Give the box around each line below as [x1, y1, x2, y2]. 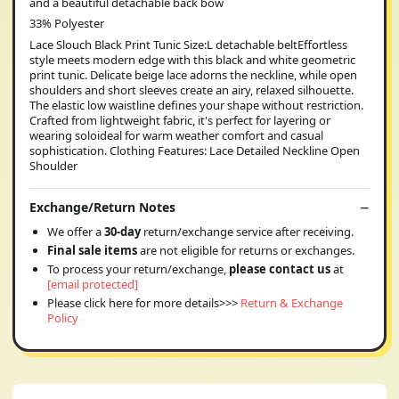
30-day [104, 224, 143, 240]
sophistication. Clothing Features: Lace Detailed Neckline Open [29, 142, 360, 159]
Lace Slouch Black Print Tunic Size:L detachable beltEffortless [29, 36, 347, 53]
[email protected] [47, 276, 138, 292]
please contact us [229, 261, 330, 277]
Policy [47, 310, 78, 326]
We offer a [47, 224, 104, 240]
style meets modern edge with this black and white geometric [29, 51, 355, 68]
